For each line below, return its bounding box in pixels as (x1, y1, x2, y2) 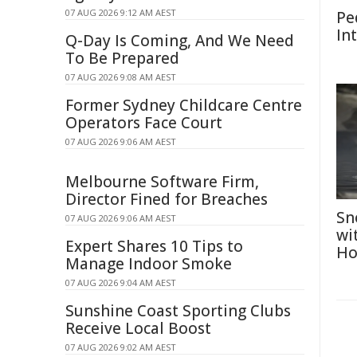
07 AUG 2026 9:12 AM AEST (65, 6, 176, 18)
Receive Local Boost (65, 318, 211, 339)
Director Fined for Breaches (65, 189, 268, 210)
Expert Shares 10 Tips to (65, 236, 243, 257)
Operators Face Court (65, 112, 222, 133)
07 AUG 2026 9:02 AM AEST (65, 341, 176, 353)
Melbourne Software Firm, (65, 171, 259, 192)
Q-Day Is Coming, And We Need (65, 30, 294, 51)
